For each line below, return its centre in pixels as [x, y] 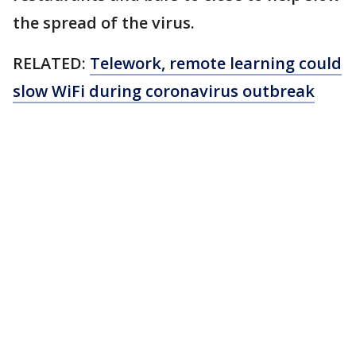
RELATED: [51, 63]
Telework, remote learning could [216, 63]
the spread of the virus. [104, 23]
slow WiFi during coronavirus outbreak [164, 91]
